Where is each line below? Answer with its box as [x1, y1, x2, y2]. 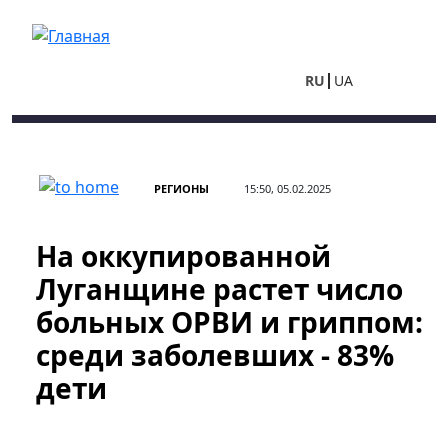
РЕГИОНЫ [154, 181, 209, 196]
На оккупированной [36, 237, 331, 275]
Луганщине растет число [36, 270, 403, 308]
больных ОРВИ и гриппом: [36, 303, 423, 341]
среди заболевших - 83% [36, 336, 394, 374]
